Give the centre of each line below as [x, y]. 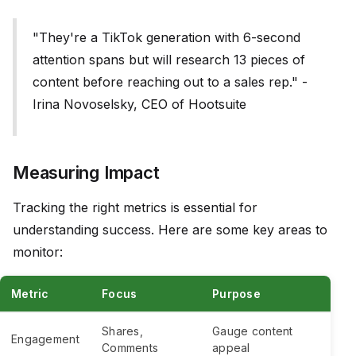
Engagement [45, 339]
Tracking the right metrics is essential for [135, 208]
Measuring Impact [86, 173]
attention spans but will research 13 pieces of [169, 60]
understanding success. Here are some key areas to [170, 230]
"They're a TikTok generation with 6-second [166, 38]
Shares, [122, 331]
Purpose [236, 294]
